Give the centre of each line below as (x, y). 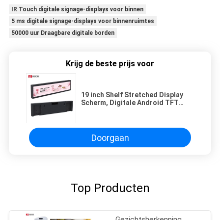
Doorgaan (110, 137)
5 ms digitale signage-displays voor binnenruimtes (82, 21)
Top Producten (110, 188)
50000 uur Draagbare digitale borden (63, 33)
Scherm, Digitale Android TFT (130, 103)
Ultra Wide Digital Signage (124, 111)
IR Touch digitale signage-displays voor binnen (77, 10)
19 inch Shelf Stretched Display (132, 95)
